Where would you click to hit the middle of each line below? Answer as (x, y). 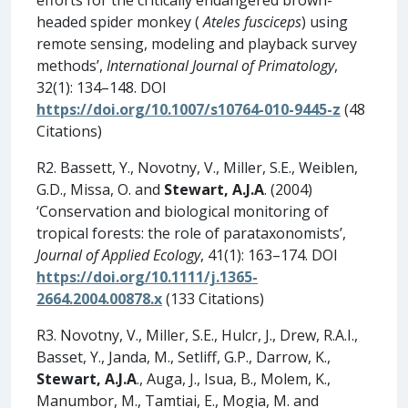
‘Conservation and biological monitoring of (183, 211)
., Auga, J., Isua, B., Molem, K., (234, 378)
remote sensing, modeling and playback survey (197, 43)
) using (325, 21)
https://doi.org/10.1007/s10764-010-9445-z (189, 109)
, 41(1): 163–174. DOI (269, 255)
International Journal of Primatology (220, 65)
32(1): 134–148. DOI (102, 87)
